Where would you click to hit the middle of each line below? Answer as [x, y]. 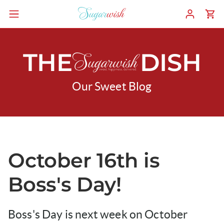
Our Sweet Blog [112, 86]
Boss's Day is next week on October [98, 214]
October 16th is [84, 160]
